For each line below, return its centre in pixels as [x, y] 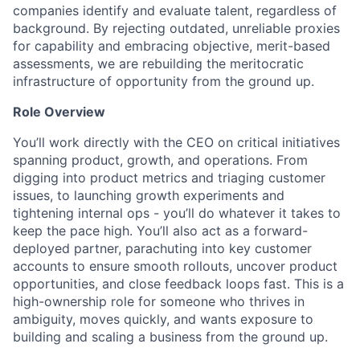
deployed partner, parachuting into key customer [162, 249]
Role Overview [59, 112]
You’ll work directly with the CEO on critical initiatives [176, 143]
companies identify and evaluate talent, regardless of [175, 11]
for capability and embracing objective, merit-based [172, 46]
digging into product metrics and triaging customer [169, 178]
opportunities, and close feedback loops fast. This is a [178, 284]
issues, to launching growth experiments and [149, 196]
